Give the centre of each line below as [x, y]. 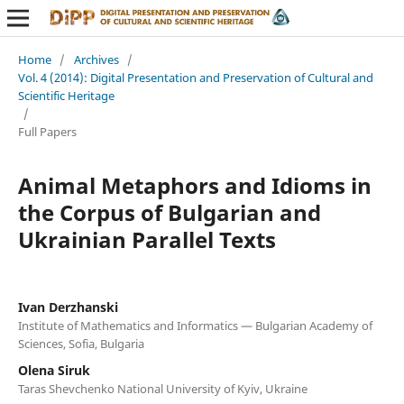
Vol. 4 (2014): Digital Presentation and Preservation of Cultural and [195, 77]
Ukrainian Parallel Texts [147, 239]
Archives [96, 59]
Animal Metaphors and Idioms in [194, 185]
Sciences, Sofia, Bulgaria [81, 343]
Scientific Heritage [66, 95]
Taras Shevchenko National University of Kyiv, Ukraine [162, 388]
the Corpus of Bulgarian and [169, 212]
